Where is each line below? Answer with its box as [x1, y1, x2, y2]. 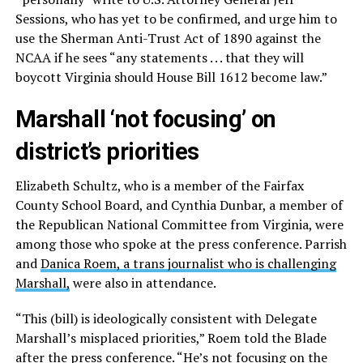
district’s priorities [15, 138, 199, 166]
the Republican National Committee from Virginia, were [15, 216, 344, 234]
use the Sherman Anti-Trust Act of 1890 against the [15, 29, 321, 48]
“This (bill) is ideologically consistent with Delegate [15, 310, 317, 328]
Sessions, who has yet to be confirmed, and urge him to [15, 10, 337, 28]
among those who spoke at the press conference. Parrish [15, 235, 347, 254]
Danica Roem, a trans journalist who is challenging [40, 254, 336, 273]
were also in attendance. [69, 274, 216, 293]
